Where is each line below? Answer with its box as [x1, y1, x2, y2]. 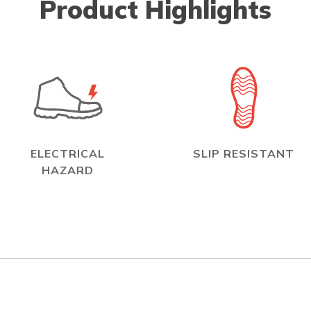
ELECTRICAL [31, 146, 105, 160]
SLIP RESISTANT [192, 146, 294, 160]
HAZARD [42, 162, 94, 177]
